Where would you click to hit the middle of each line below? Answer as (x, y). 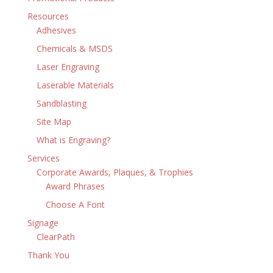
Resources (48, 16)
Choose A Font (75, 204)
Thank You (48, 255)
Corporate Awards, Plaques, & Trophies (115, 172)
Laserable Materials (75, 85)
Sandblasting (61, 103)
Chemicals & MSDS (74, 48)
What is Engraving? (73, 140)
